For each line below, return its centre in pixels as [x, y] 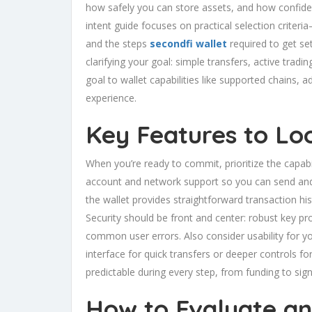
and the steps [118, 44]
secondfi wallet [188, 44]
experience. [111, 98]
